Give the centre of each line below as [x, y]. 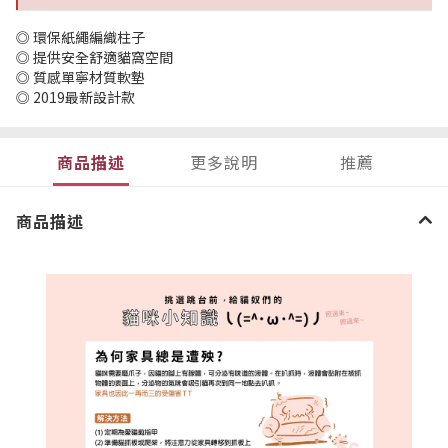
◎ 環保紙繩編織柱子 [80, 37]
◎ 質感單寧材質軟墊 [80, 77]
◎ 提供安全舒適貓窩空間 [94, 57]
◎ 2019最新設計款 [75, 97]
